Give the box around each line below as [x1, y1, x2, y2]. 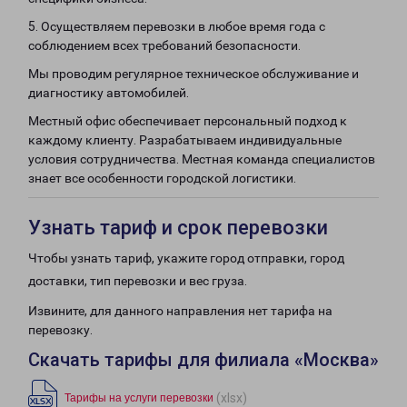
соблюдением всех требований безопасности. [28, 38, 301, 53]
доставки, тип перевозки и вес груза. [28, 273, 247, 288]
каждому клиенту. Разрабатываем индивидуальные [28, 133, 342, 147]
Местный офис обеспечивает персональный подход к [28, 114, 347, 128]
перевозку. [28, 323, 93, 337]
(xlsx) [216, 390, 247, 405]
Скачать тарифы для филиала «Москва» [28, 349, 379, 371]
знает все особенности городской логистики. [28, 171, 296, 185]
